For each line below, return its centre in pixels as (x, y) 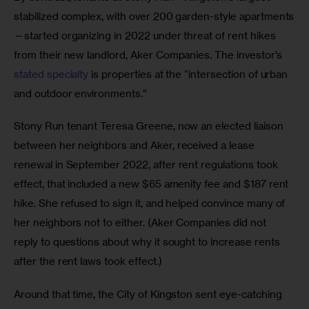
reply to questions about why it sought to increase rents (148, 242)
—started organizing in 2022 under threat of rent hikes (146, 35)
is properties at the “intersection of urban (190, 74)
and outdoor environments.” (82, 93)
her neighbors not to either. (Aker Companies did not (141, 223)
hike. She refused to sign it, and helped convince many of (151, 203)
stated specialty (51, 74)
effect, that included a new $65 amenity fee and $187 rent (153, 184)
